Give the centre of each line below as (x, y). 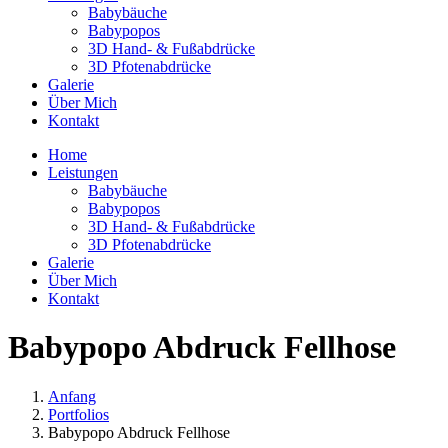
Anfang (72, 396)
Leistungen (83, 172)
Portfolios (78, 414)
